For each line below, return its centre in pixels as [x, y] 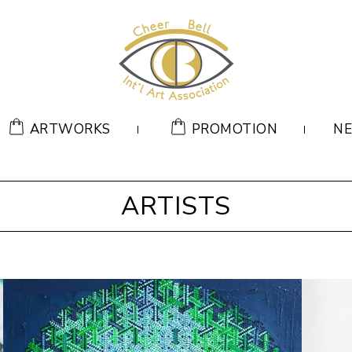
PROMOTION [235, 129]
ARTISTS [176, 206]
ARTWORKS [70, 129]
